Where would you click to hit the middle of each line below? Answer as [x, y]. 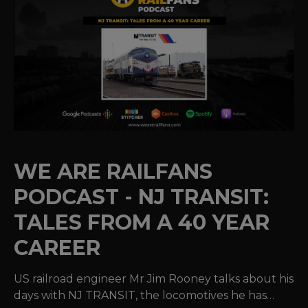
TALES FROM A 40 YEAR [142, 222]
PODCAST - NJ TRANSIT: [141, 197]
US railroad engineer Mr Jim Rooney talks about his [154, 278]
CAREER [57, 247]
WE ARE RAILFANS [113, 171]
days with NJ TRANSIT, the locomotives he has [140, 295]
